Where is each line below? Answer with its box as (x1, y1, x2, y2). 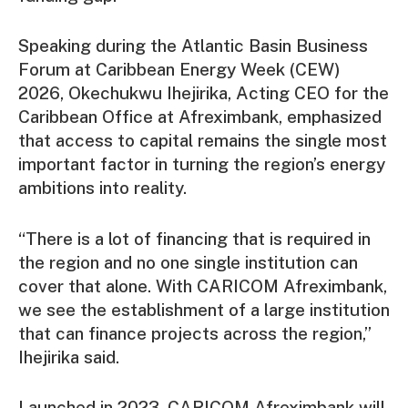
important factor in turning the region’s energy (18, 154, 385, 175)
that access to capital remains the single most (18, 130, 387, 151)
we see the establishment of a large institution (18, 299, 390, 320)
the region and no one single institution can (18, 251, 358, 272)
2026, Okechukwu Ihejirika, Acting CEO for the (18, 83, 389, 104)
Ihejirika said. (18, 346, 119, 367)
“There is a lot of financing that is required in (18, 228, 371, 249)
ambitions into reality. (18, 178, 187, 199)
